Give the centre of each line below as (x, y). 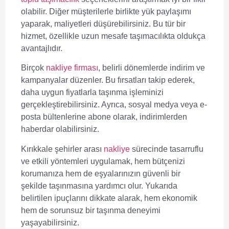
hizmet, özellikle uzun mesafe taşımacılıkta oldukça (113, 36)
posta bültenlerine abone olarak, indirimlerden (104, 117)
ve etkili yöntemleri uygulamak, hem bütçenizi (103, 161)
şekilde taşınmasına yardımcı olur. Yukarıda (99, 186)
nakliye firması (72, 68)
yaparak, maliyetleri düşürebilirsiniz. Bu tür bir (103, 24)
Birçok (33, 68)
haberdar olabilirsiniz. (60, 129)
